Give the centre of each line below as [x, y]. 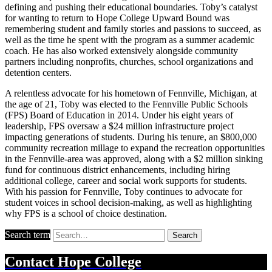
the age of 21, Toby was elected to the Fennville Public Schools [126, 104]
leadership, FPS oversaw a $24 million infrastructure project [119, 126]
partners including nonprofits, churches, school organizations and [129, 62]
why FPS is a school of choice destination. [86, 214]
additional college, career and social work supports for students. [126, 181]
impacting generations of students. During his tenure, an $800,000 [131, 137]
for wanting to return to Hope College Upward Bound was [117, 18]
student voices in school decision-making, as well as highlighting [128, 203]
